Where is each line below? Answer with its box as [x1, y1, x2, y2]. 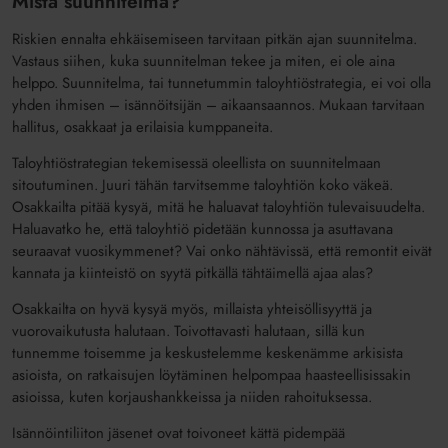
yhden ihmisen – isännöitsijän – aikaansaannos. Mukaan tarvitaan [12, 94, 426, 117]
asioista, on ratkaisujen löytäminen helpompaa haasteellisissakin [12, 364, 412, 387]
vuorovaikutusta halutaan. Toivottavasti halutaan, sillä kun [12, 320, 366, 343]
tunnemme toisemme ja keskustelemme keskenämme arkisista [12, 342, 404, 365]
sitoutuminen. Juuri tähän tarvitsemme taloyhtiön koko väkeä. [12, 174, 394, 197]
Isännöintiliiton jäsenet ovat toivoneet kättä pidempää [12, 422, 346, 445]
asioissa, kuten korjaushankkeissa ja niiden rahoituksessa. [12, 386, 373, 409]
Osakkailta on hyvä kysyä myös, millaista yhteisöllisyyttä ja [12, 298, 373, 321]
